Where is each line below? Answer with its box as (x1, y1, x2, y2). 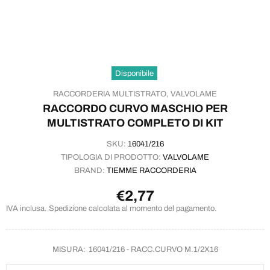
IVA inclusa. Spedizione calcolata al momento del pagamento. (6, 204, 217, 213)
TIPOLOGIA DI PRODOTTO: (61, 153, 163, 162)
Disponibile (115, 69, 154, 78)
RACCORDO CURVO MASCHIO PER (42, 102, 228, 115)
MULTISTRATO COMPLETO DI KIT (46, 117, 224, 129)
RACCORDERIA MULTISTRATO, (53, 90, 169, 98)
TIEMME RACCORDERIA (106, 166, 196, 175)
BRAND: (74, 166, 107, 175)
